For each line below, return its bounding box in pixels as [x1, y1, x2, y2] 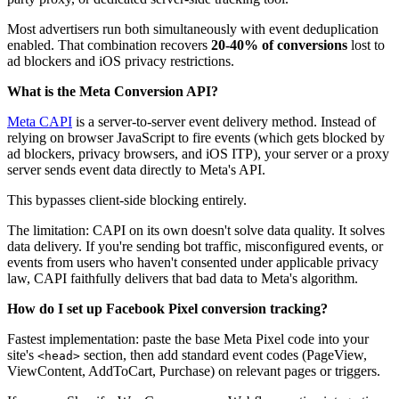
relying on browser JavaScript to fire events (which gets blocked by [7, 130, 385, 146]
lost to [347, 37, 385, 53]
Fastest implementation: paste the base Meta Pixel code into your [7, 331, 369, 347]
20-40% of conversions [211, 37, 347, 53]
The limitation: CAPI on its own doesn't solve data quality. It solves [7, 223, 385, 239]
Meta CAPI [7, 114, 72, 130]
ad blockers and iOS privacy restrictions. [7, 53, 234, 69]
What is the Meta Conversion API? [7, 84, 218, 100]
